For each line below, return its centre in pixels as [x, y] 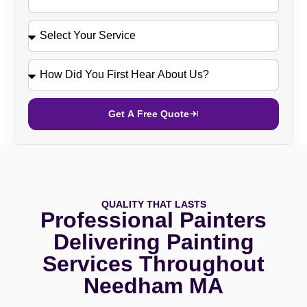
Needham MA [153, 285]
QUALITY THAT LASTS [153, 204]
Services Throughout [153, 263]
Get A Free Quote [149, 114]
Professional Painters [153, 220]
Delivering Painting [153, 242]
